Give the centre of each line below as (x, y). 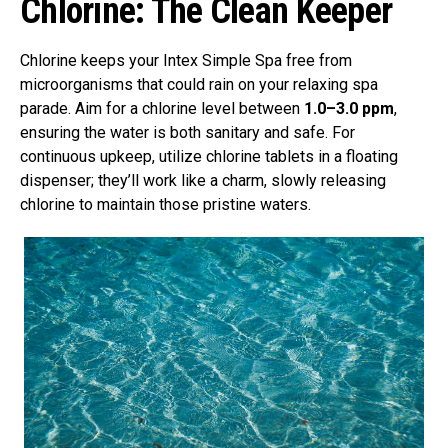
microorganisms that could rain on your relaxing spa (199, 85)
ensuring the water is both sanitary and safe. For (187, 133)
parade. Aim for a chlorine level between (162, 109)
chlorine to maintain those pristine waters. (165, 205)
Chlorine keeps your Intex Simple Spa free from (186, 61)
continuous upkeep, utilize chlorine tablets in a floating (209, 157)
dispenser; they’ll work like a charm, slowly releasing (203, 181)
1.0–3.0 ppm (349, 109)
